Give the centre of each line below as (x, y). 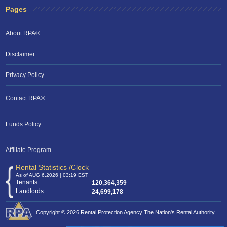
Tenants (27, 183)
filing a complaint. (130, 146)
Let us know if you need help (166, 139)
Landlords (30, 191)
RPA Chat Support (89, 123)
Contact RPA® (26, 99)
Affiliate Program (29, 150)
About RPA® (23, 34)
